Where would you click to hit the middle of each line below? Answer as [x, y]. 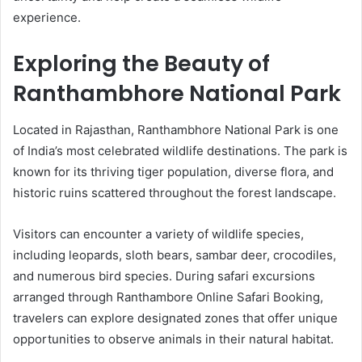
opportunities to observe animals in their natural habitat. [173, 339]
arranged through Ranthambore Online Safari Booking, [168, 297]
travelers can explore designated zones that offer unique [175, 318]
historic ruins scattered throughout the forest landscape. [175, 192]
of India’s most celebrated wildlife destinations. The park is [180, 150]
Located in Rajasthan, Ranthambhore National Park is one [176, 129]
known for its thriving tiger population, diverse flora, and [173, 171]
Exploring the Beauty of [141, 64]
